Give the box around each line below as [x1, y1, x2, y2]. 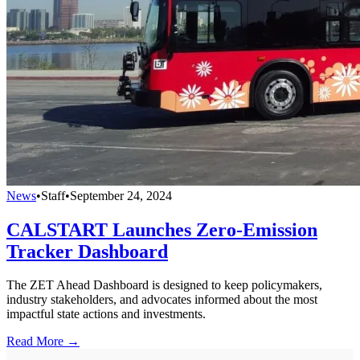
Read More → [6, 334, 80, 349]
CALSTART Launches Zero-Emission [6, 219, 317, 240]
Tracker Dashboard [6, 240, 168, 262]
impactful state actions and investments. [6, 307, 206, 321]
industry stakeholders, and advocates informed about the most [6, 292, 317, 307]
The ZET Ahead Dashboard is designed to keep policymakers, [6, 278, 322, 292]
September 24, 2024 [70, 188, 172, 202]
